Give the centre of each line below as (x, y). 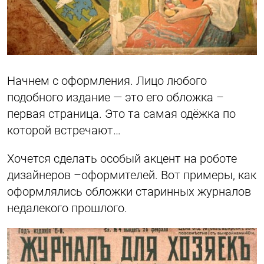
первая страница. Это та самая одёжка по (121, 114)
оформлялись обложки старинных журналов (129, 192)
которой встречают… (64, 131)
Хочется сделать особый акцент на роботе (122, 159)
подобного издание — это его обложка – (115, 98)
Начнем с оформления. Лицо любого (107, 81)
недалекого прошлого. (67, 208)
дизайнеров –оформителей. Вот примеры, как (132, 175)
